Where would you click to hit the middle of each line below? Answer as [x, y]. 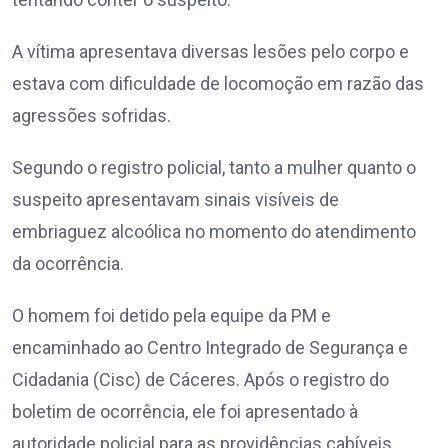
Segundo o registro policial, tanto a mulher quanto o [214, 168]
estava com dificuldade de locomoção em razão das [218, 84]
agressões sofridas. [91, 116]
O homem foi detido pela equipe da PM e [171, 316]
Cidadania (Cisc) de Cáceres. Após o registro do [200, 380]
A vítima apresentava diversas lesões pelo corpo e [210, 52]
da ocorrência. [68, 264]
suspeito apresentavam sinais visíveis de [175, 200]
